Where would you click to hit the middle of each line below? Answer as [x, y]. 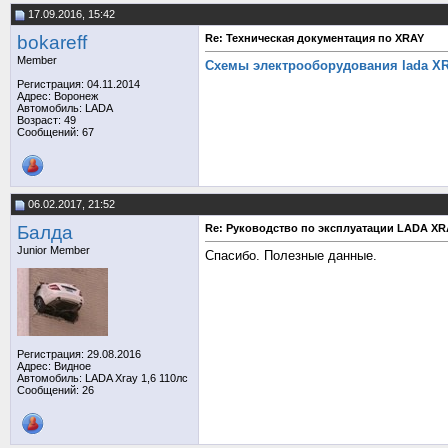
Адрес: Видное [54, 366]
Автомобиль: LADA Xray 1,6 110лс [102, 378]
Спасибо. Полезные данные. [291, 256]
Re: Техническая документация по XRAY [314, 38]
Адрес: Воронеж [57, 96]
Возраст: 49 [46, 120]
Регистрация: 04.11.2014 [78, 84]
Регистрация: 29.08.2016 [79, 354]
